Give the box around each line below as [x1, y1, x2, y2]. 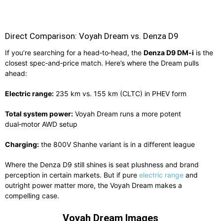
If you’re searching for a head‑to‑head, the [5, 48, 144, 57]
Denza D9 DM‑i [144, 48, 194, 57]
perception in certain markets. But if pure [5, 170, 139, 179]
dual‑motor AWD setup [5, 119, 77, 128]
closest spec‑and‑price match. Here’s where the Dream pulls [5, 58, 199, 67]
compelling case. [5, 191, 59, 200]
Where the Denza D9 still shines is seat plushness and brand [5, 160, 199, 169]
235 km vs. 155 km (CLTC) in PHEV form [54, 89, 186, 98]
